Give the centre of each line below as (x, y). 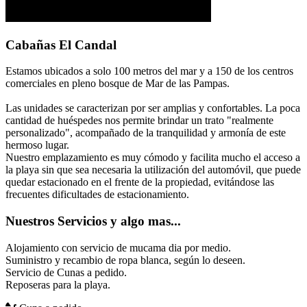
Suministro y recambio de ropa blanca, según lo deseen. (125, 260)
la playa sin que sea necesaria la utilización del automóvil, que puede (153, 170)
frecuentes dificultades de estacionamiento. (97, 195)
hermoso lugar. (37, 145)
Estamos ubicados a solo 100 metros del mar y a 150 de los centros (149, 71)
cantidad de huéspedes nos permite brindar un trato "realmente (139, 121)
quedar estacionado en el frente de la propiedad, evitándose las (140, 182)
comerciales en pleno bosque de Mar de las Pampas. (118, 84)
